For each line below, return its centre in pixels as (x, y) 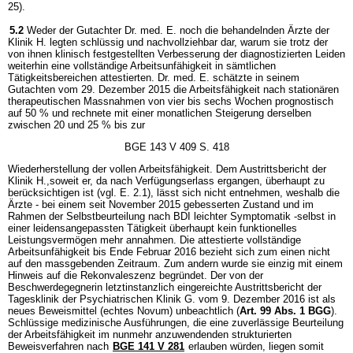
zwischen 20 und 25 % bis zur (76, 124)
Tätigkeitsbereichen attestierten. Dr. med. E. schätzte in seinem (154, 77)
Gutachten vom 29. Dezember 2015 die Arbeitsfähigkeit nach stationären (173, 89)
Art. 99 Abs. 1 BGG (285, 310)
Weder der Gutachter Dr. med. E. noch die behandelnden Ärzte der (178, 30)
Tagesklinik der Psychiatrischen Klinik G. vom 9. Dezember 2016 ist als (172, 299)
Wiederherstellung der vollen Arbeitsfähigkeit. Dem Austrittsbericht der (167, 169)
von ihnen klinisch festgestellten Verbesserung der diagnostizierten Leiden (176, 54)
